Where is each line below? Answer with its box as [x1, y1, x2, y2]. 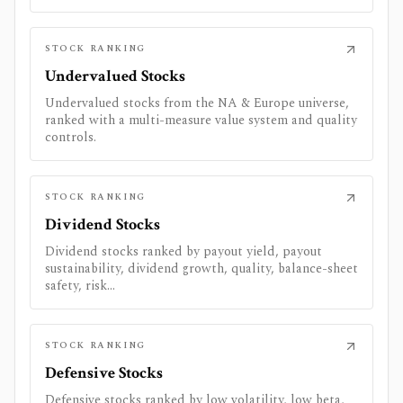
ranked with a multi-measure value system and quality [45, 110, 357, 130]
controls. [45, 127, 96, 147]
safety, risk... [45, 275, 115, 295]
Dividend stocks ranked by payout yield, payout [45, 241, 322, 261]
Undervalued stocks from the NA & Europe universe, [45, 93, 349, 112]
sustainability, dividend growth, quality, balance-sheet [45, 258, 358, 278]
